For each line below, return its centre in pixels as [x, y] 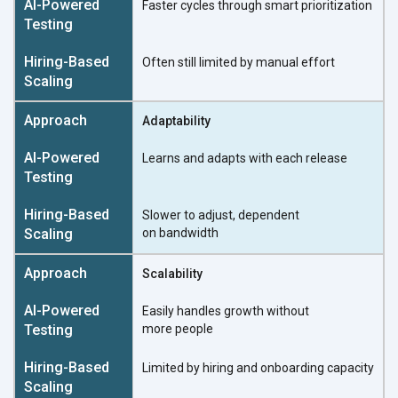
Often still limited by [199, 62]
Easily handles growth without [226, 310]
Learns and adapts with [209, 158]
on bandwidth [180, 232]
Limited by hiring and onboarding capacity [258, 367]
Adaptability [176, 120]
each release [311, 158]
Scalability [172, 273]
